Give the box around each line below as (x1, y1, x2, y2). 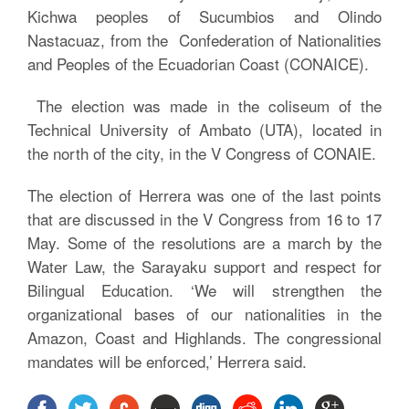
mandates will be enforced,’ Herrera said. (27, 350, 307, 372)
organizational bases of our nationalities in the (27, 302, 382, 325)
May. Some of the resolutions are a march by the (27, 231, 382, 254)
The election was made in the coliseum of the (27, 94, 382, 117)
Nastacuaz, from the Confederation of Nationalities (27, 28, 382, 51)
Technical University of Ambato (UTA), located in (27, 118, 382, 141)
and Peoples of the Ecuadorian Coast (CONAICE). (27, 52, 369, 75)
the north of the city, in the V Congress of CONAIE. (27, 142, 376, 164)
